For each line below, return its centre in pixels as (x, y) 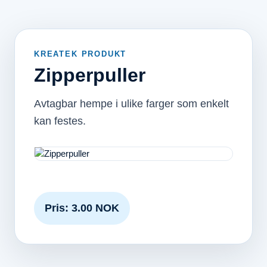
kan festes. (60, 121)
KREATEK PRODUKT (80, 54)
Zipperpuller (90, 75)
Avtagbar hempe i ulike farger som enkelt (131, 104)
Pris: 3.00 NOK (82, 208)
